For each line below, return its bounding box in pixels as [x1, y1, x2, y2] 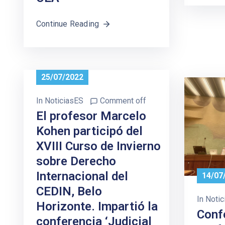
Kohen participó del [36, 124, 143, 139]
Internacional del [36, 169, 128, 184]
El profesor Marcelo [36, 109, 146, 124]
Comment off [100, 96, 146, 106]
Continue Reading [36, 19, 99, 29]
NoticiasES [45, 96, 83, 106]
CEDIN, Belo [36, 184, 102, 199]
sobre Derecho [36, 154, 116, 169]
